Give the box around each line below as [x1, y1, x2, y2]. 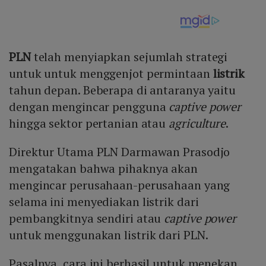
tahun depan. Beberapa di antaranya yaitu [9, 82, 236, 99]
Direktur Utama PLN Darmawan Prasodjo [9, 144, 230, 160]
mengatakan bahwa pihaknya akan [9, 160, 198, 177]
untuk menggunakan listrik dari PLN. [9, 227, 208, 243]
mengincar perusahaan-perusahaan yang [9, 177, 230, 194]
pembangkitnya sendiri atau [9, 210, 164, 227]
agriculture [169, 115, 226, 132]
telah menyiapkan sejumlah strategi [30, 49, 228, 65]
